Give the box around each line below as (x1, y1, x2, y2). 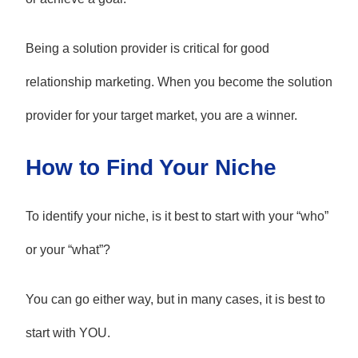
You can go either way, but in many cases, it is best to (25, 292, 325, 307)
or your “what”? (25, 243, 110, 257)
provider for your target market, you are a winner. (25, 109, 297, 123)
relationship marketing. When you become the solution (25, 75, 332, 89)
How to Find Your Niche (25, 155, 276, 181)
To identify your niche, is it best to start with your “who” (25, 209, 328, 224)
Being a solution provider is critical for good (25, 42, 269, 56)
